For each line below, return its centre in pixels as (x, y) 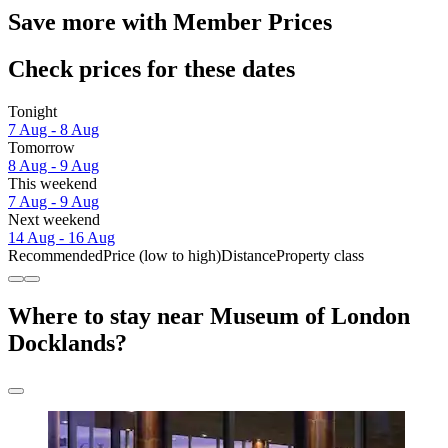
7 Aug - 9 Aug (53, 202)
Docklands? (67, 342)
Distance (248, 256)
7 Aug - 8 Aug (53, 130)
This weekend (52, 184)
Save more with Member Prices (170, 22)
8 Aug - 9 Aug (53, 166)
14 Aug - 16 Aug (61, 238)
